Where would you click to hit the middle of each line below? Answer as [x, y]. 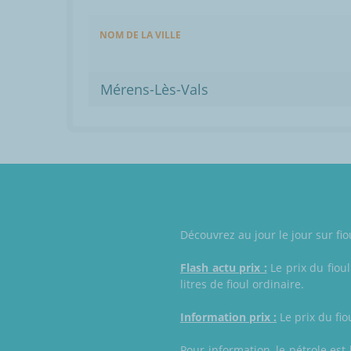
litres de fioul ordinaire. [242, 284]
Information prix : [228, 317]
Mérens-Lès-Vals [154, 90]
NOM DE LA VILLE [140, 35]
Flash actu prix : [224, 268]
